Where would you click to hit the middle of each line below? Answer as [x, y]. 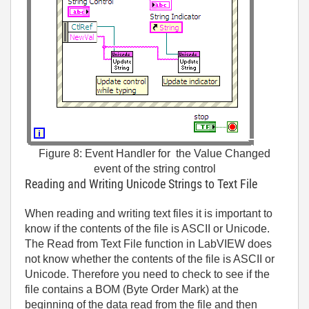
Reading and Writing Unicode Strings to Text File [141, 184]
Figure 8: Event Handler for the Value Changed [154, 154]
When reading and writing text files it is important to [149, 214]
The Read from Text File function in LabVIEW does [148, 244]
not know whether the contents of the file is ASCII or [150, 259]
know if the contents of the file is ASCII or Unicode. [147, 229]
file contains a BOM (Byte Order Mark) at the [132, 290]
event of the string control [154, 169]
